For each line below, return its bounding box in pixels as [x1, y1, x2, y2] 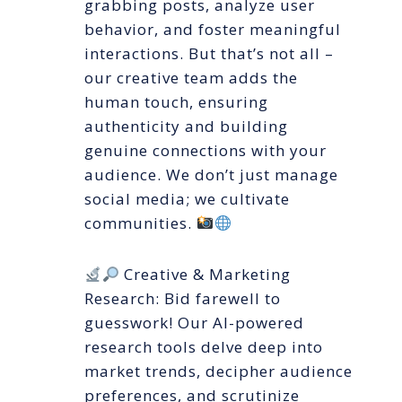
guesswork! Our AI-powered [84, 312, 304, 334]
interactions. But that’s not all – [84, 43, 334, 65]
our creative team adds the [84, 67, 298, 89]
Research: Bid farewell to [84, 288, 281, 310]
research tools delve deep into [84, 336, 323, 358]
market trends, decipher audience [84, 361, 353, 382]
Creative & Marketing [118, 264, 291, 285]
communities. [84, 213, 197, 234]
